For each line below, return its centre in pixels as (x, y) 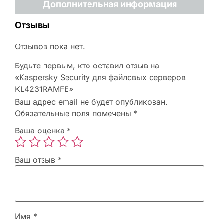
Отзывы (32, 25)
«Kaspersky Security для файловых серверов (100, 77)
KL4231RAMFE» (44, 89)
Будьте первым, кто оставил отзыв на (87, 65)
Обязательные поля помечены (74, 113)
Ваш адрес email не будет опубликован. (91, 101)
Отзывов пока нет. (50, 47)
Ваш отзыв (36, 160)
